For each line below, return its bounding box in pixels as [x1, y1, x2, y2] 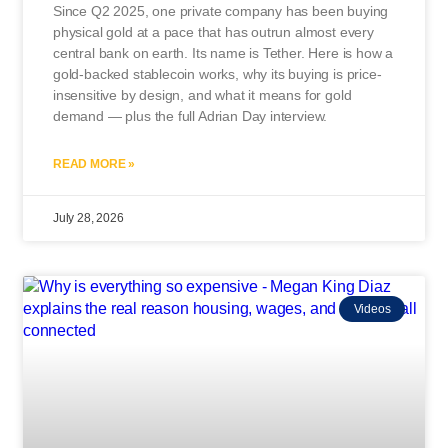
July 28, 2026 [53, 210, 124, 225]
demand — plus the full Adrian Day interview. [53, 107, 328, 124]
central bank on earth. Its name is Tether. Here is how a [53, 44, 394, 61]
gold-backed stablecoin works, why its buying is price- [53, 65, 382, 82]
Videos [353, 301, 391, 316]
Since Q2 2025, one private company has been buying [53, 2, 389, 19]
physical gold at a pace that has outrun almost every [53, 23, 374, 40]
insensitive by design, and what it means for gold [53, 86, 352, 103]
